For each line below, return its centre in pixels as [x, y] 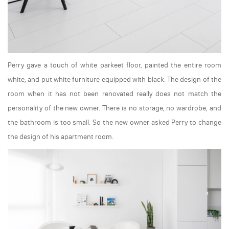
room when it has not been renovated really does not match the [114, 94]
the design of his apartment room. [61, 137]
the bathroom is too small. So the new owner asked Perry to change [114, 123]
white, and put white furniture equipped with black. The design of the [114, 80]
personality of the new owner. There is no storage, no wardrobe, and [114, 108]
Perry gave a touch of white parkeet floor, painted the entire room [114, 65]
